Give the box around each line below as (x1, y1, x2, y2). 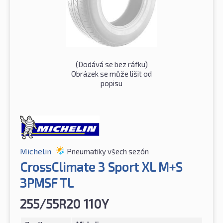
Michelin (20, 146, 51, 156)
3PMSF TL (20, 175, 74, 191)
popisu (101, 79, 122, 88)
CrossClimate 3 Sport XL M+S (20, 159, 182, 175)
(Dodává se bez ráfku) (75, 60, 148, 69)
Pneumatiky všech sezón (67, 147, 149, 156)
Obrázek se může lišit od (71, 69, 152, 79)
